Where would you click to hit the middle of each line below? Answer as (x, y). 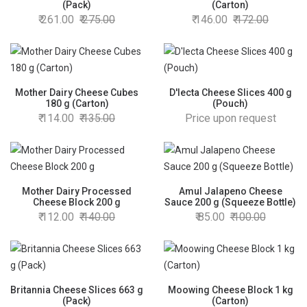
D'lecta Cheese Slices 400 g (230, 93)
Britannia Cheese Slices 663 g (77, 290)
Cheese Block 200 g (77, 202)
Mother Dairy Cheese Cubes (77, 93)
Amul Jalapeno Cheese (230, 191)
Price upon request (230, 118)
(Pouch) (230, 103)
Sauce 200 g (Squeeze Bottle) (230, 202)
